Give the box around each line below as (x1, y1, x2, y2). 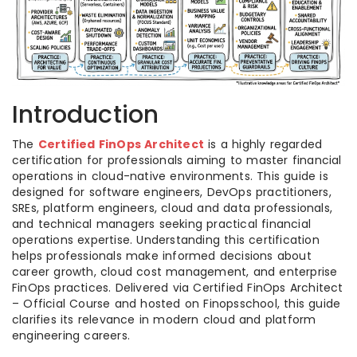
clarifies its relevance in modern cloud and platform (12, 312, 316, 328)
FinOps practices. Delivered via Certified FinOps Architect (12, 280, 343, 296)
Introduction (12, 98, 159, 132)
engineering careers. (12, 328, 130, 344)
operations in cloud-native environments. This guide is (12, 168, 328, 185)
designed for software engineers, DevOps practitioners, (12, 184, 331, 201)
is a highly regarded (204, 136, 323, 153)
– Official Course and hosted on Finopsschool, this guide (12, 296, 341, 312)
